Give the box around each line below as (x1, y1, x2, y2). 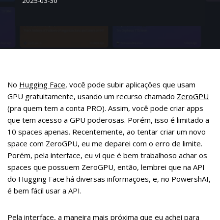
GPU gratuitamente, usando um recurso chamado (7, 91, 177, 101)
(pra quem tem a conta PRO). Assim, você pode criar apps (7, 103, 203, 113)
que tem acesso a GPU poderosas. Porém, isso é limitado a (7, 115, 209, 125)
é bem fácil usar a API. (7, 186, 82, 195)
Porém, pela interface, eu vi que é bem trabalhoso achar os (7, 150, 207, 160)
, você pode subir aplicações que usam (65, 80, 195, 89)
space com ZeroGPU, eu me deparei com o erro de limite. (7, 138, 202, 148)
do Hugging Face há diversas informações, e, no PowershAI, (7, 174, 211, 184)
